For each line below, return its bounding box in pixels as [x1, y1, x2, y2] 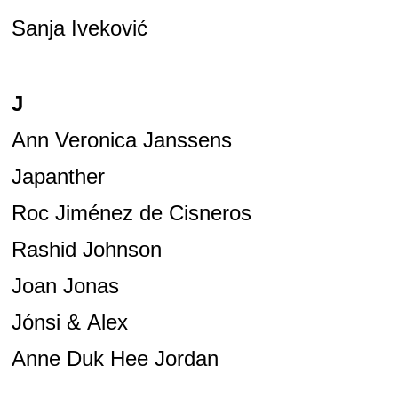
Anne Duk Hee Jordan [11, 346, 219, 371]
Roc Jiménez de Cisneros [11, 201, 251, 226]
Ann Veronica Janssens [11, 128, 232, 153]
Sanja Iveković [11, 16, 147, 41]
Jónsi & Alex [11, 310, 128, 335]
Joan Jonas [11, 274, 119, 298]
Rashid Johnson [11, 237, 162, 262]
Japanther [11, 164, 105, 189]
